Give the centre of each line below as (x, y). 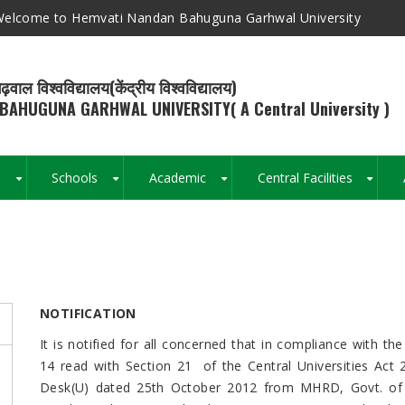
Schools (75, 178)
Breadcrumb (270, 264)
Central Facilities (305, 178)
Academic (178, 178)
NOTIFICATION (88, 314)
